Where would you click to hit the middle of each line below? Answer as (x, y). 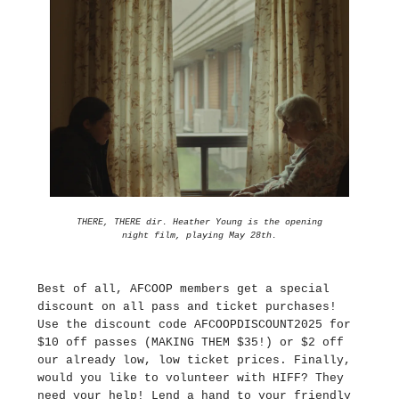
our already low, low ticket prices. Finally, (194, 361)
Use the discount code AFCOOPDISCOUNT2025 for (194, 325)
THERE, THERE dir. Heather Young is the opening (199, 223)
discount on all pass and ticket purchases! (187, 307)
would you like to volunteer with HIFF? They (191, 379)
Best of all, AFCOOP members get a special (183, 289)
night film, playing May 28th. (199, 236)
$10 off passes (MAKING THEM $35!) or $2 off (191, 343)
